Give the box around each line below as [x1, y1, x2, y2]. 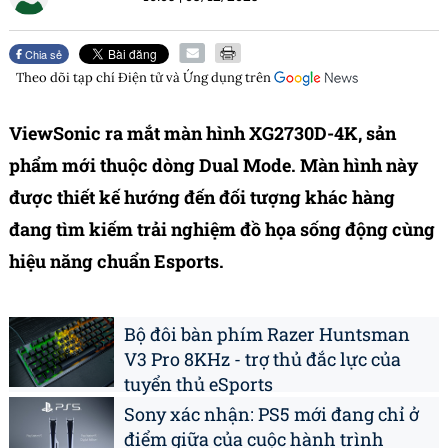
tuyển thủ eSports [124, 372, 273, 397]
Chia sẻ [22, 46, 63, 63]
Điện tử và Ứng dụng [118, 69, 242, 87]
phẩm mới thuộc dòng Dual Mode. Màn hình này [9, 153, 418, 178]
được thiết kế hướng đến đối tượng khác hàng [9, 185, 395, 210]
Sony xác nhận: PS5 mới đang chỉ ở [124, 402, 419, 427]
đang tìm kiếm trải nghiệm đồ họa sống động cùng [9, 217, 435, 242]
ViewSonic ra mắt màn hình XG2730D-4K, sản [9, 121, 396, 146]
